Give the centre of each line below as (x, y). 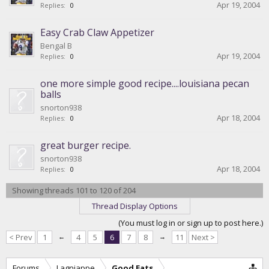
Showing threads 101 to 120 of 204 (74, 190)
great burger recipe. (86, 145)
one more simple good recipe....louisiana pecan (145, 83)
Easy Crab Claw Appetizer (97, 32)
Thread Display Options (134, 206)
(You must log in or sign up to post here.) (191, 223)
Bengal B (56, 46)
